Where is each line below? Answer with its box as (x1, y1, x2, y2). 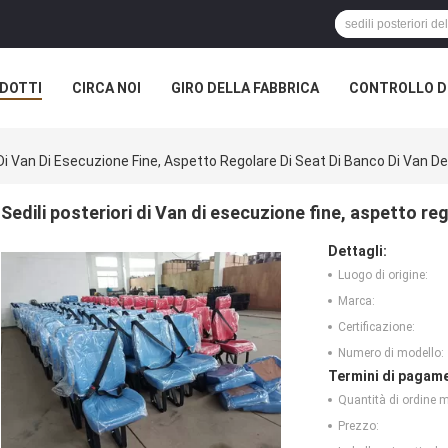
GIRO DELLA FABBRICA (171, 80, 319, 96)
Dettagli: (328, 243, 387, 260)
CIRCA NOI (72, 80, 141, 96)
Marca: (338, 294, 375, 309)
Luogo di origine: (338, 268, 428, 283)
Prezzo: (338, 419, 379, 434)
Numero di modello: (338, 346, 444, 361)
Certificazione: (338, 320, 415, 335)
